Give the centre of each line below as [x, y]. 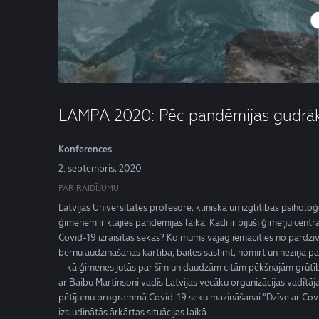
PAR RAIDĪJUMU [89, 188]
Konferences [85, 149]
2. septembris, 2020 [100, 168]
